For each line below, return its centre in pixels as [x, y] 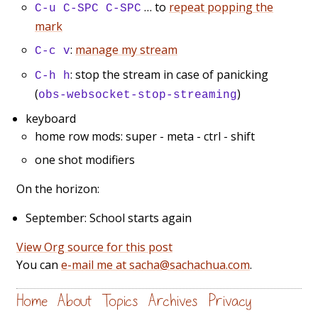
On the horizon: [58, 188]
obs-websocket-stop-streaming [138, 95]
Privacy [230, 301]
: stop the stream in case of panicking [169, 74]
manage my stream [126, 49]
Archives [173, 301]
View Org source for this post [94, 247]
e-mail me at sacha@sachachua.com [155, 264]
